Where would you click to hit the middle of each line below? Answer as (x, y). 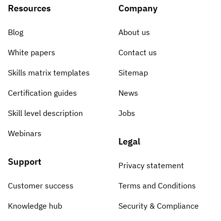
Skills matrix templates (49, 72)
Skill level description (45, 113)
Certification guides (42, 92)
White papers (32, 52)
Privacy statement (151, 165)
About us (134, 32)
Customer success (41, 185)
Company (138, 8)
